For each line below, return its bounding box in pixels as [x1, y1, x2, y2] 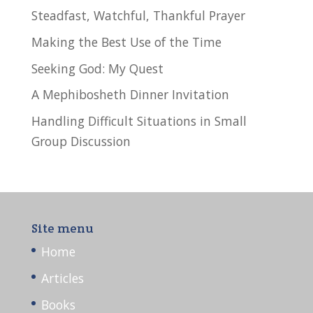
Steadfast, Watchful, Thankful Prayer [31, 6, 245, 24]
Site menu [31, 220, 94, 237]
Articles [41, 269, 84, 286]
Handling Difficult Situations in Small [31, 112, 247, 130]
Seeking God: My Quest [31, 59, 163, 77]
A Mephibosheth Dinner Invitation [31, 86, 229, 103]
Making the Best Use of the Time [31, 33, 221, 50]
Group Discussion [31, 133, 131, 150]
